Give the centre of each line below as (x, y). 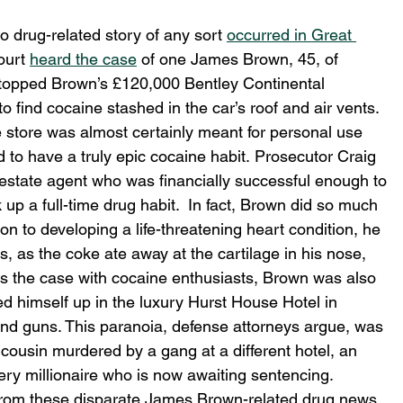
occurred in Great (291, 35)
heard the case (83, 59)
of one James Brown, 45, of (240, 59)
